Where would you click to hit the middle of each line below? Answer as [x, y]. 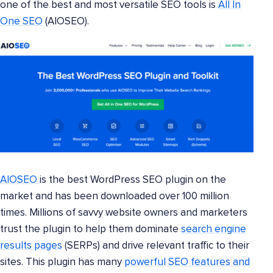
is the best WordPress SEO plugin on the [132, 180]
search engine [214, 230]
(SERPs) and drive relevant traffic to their [156, 246]
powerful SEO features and [187, 263]
